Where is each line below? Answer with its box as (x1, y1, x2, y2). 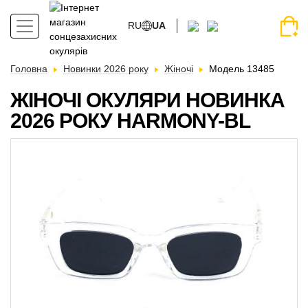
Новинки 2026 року (63, 63, 148, 74)
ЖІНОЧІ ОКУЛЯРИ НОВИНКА (10, 89, 285, 111)
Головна (10, 63, 47, 74)
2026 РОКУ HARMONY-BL (10, 109, 250, 132)
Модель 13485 (209, 63, 274, 74)
